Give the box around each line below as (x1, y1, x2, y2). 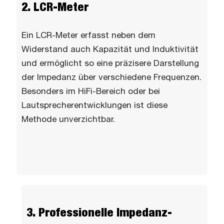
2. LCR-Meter (21, 2, 88, 13)
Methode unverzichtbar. (21, 115, 115, 123)
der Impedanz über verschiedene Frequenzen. (21, 73, 201, 81)
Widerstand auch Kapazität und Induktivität (21, 45, 198, 53)
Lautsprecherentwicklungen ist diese (21, 101, 167, 109)
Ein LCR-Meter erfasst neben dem (21, 31, 155, 39)
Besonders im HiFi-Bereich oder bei (21, 87, 160, 95)
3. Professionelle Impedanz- (26, 207, 172, 218)
